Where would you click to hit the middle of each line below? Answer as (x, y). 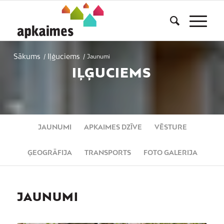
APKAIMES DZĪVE (113, 127)
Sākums (27, 56)
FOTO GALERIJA (170, 152)
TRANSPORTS (107, 152)
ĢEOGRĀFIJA (49, 152)
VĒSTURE (170, 127)
